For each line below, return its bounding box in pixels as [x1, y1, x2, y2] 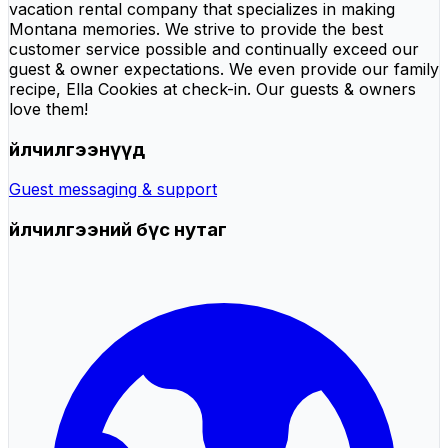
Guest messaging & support [9, 179, 217, 200]
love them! [9, 98, 88, 119]
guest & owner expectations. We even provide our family [9, 58, 439, 79]
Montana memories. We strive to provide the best [9, 18, 383, 39]
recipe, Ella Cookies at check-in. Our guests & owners [9, 78, 416, 99]
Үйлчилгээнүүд [9, 137, 145, 161]
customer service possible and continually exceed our [9, 38, 419, 59]
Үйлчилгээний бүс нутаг [9, 218, 227, 242]
